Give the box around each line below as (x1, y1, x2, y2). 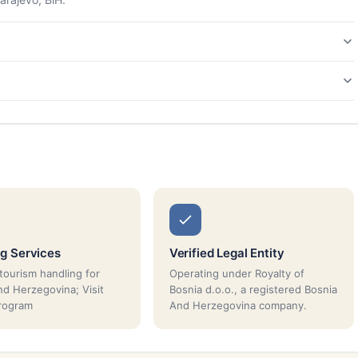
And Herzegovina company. (169, 298, 307, 312)
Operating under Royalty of (169, 266, 304, 280)
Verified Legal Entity (169, 245, 284, 261)
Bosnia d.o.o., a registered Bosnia (169, 282, 337, 296)
